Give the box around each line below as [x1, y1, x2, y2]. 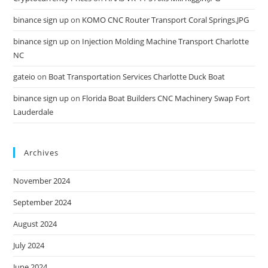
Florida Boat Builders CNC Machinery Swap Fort [82, 92, 251, 103]
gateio [13, 71, 36, 82]
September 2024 [13, 196, 72, 208]
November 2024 [13, 175, 71, 186]
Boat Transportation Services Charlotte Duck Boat [48, 71, 226, 82]
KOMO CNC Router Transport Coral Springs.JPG [82, 14, 249, 25]
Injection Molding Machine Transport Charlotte [82, 35, 249, 47]
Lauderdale [13, 106, 54, 117]
